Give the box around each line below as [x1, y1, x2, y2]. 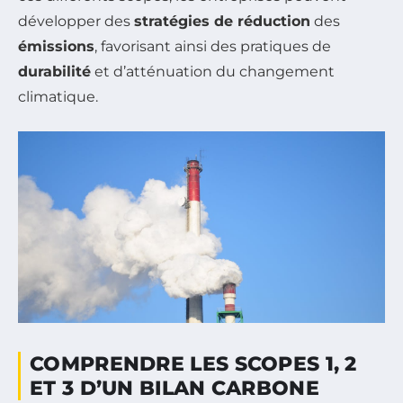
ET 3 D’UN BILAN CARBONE [30, 376, 319, 401]
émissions [18, 38, 94, 56]
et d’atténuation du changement [91, 63, 335, 81]
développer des [18, 13, 134, 31]
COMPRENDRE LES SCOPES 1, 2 [30, 352, 357, 377]
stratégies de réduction [134, 13, 310, 31]
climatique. [18, 88, 98, 106]
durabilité [18, 63, 91, 81]
